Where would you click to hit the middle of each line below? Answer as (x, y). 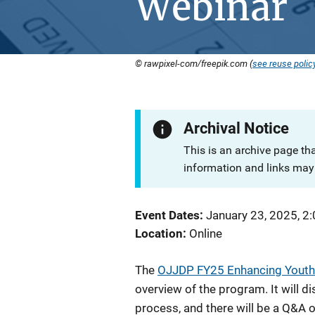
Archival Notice (237, 128)
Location (159, 233)
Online (206, 233)
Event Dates (167, 215)
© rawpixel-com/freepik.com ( (194, 63)
